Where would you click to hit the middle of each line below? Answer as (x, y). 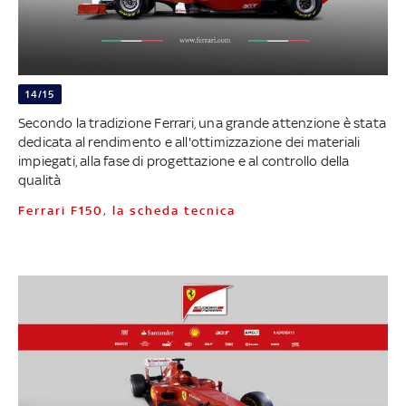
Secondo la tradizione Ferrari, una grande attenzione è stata (202, 123)
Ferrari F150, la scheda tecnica (130, 211)
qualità (39, 180)
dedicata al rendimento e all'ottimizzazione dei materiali (189, 142)
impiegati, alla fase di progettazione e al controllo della (184, 161)
